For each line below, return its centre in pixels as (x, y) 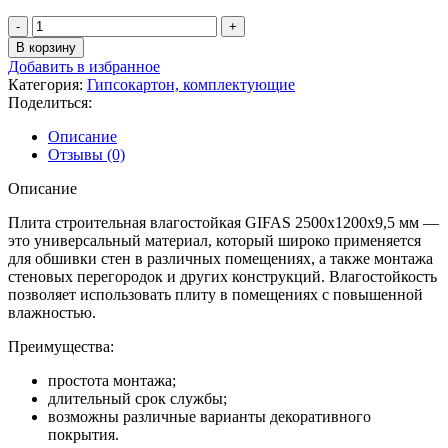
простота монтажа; (112, 381)
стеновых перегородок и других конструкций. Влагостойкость (222, 277)
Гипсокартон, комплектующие (191, 85)
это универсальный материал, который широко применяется (214, 241)
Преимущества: (61, 347)
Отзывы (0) (86, 155)
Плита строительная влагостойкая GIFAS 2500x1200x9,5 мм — (223, 223)
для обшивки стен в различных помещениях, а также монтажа (220, 259)
